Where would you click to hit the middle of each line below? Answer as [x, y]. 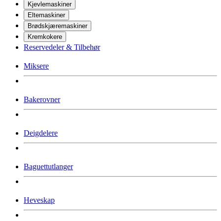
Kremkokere [45, 37]
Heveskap [39, 200]
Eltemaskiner [46, 15]
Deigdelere [41, 133]
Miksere [36, 66]
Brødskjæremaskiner [57, 26]
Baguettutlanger [48, 166]
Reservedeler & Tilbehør [62, 47]
